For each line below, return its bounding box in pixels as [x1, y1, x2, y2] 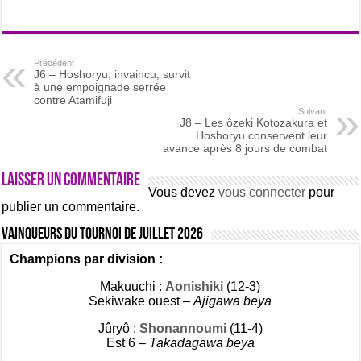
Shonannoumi [139, 322, 226, 336]
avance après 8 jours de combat [162, 142, 327, 156]
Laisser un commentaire [2, 172, 141, 191]
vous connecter [218, 185, 306, 200]
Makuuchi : [100, 280, 166, 294]
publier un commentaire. [2, 200, 140, 214]
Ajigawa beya [193, 294, 272, 309]
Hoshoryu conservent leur [195, 129, 327, 143]
